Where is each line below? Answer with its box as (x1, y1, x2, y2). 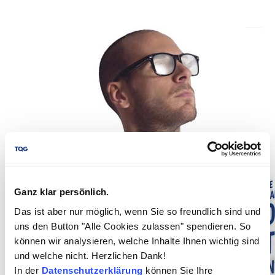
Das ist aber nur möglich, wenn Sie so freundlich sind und (14, 206, 261, 217)
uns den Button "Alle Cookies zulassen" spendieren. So (14, 220, 251, 231)
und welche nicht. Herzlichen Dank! (14, 250, 166, 261)
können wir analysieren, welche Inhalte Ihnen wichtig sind (14, 235, 260, 246)
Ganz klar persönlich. (14, 187, 109, 197)
